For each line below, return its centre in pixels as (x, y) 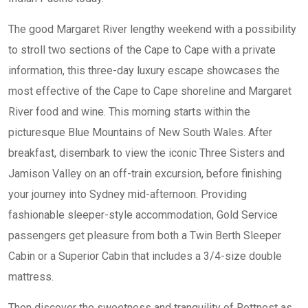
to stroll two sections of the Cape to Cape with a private (142, 50)
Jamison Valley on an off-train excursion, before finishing (145, 174)
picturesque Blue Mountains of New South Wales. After (140, 132)
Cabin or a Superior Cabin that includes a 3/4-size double (145, 256)
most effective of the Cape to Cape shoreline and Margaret (150, 91)
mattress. (31, 277)
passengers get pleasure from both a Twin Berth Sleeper (145, 235)
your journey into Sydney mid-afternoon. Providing (128, 194)
